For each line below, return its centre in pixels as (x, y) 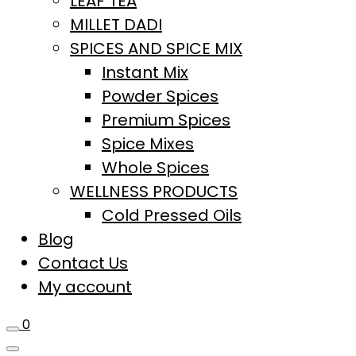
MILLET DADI (116, 24)
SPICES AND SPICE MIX (156, 48)
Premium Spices (166, 120)
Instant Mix (145, 72)
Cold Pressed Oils (172, 215)
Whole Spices (155, 167)
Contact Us (83, 263)
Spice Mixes (148, 143)
